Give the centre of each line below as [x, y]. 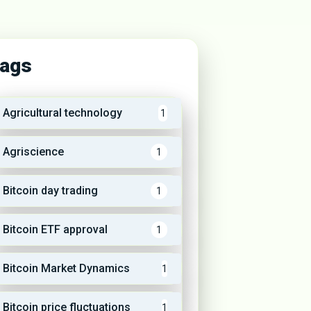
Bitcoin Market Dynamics [66, 268]
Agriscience [33, 152]
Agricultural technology [62, 113]
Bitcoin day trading [50, 191]
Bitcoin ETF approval [55, 229]
